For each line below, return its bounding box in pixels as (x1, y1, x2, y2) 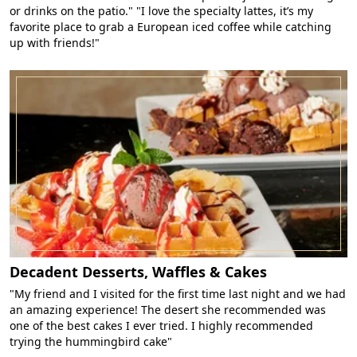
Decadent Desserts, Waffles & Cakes (10, 262, 267, 282)
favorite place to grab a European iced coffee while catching (10, 19, 331, 35)
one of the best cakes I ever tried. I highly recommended (10, 318, 313, 334)
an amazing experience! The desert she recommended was (10, 302, 326, 318)
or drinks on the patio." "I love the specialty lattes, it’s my (10, 3, 313, 19)
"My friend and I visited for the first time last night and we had (10, 286, 346, 302)
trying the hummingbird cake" (10, 334, 172, 350)
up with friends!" (10, 35, 100, 51)
